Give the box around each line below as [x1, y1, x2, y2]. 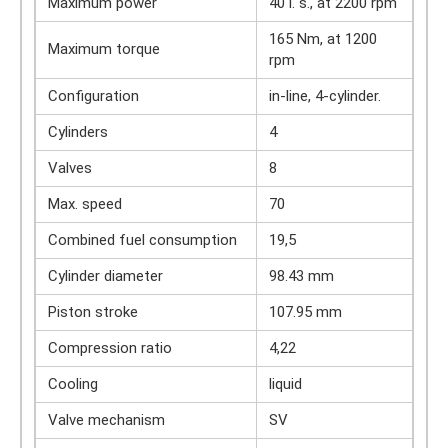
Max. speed [48, 195, 122, 213]
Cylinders [48, 123, 108, 141]
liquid [269, 375, 302, 393]
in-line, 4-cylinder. [269, 87, 381, 105]
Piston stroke [48, 303, 138, 321]
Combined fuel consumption [48, 231, 237, 249]
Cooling [48, 375, 98, 393]
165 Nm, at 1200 [269, 30, 377, 48]
